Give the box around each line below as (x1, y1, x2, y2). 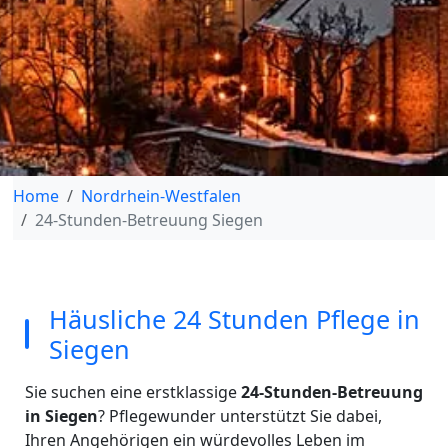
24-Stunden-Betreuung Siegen (34, 209, 263, 231)
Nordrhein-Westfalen (80, 185, 241, 207)
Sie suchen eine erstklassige (24, 381, 241, 403)
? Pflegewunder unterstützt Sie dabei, (97, 405, 382, 427)
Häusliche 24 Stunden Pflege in (48, 302, 420, 336)
